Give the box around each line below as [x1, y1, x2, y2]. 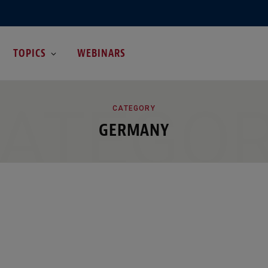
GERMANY [98, 118, 170, 141]
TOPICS [13, 46, 46, 60]
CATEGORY [112, 103, 156, 112]
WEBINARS [77, 46, 126, 60]
